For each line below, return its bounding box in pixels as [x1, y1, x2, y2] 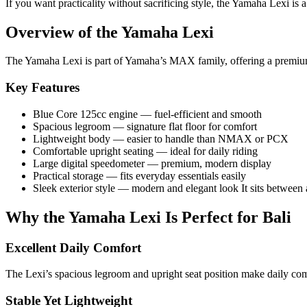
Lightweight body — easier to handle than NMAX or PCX [33, 132, 288, 145]
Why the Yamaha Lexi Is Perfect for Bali [5, 208, 291, 226]
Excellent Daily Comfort [5, 240, 141, 255]
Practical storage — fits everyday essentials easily [33, 169, 246, 182]
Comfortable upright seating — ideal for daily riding [33, 145, 258, 157]
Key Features [5, 80, 79, 95]
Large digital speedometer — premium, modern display [33, 157, 271, 169]
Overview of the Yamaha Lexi [5, 23, 214, 41]
